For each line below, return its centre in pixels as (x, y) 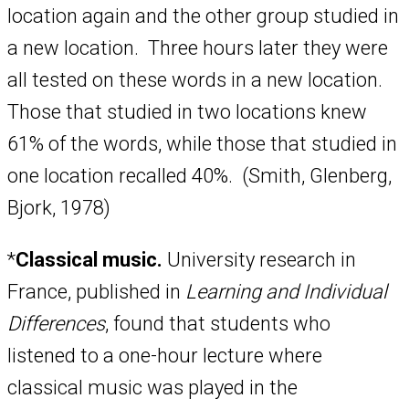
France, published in (96, 292)
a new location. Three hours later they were (198, 48)
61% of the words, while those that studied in (202, 144)
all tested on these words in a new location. (197, 80)
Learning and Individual (286, 292)
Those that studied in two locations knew (187, 112)
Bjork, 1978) (59, 208)
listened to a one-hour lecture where (165, 356)
